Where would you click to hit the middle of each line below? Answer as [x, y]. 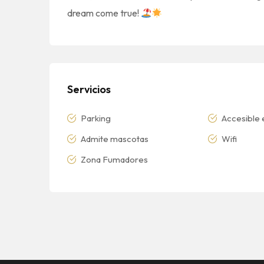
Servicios [89, 90]
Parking [95, 118]
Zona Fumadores [113, 160]
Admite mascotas [114, 139]
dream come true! [104, 13]
